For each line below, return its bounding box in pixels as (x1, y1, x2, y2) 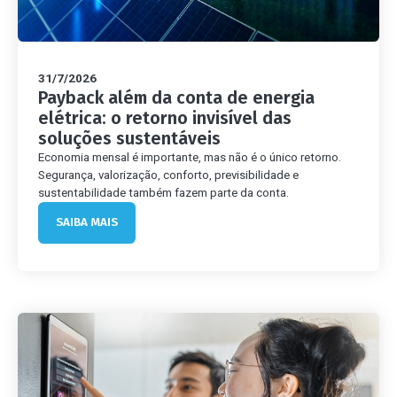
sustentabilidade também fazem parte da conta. (38, 185, 290, 199)
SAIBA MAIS (55, 214, 118, 230)
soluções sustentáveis (38, 128, 222, 149)
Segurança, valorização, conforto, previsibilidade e (38, 167, 300, 182)
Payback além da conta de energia (38, 87, 315, 108)
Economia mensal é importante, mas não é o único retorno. (38, 150, 342, 164)
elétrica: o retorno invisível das (38, 107, 292, 128)
